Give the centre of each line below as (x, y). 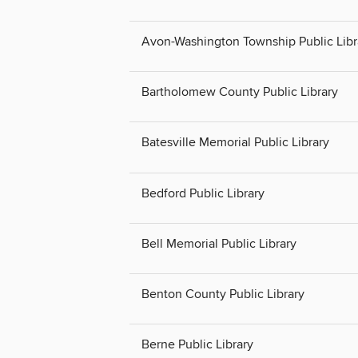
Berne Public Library (197, 344)
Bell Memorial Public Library (219, 243)
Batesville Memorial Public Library (235, 143)
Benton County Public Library (223, 294)
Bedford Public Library (203, 193)
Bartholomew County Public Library (240, 92)
